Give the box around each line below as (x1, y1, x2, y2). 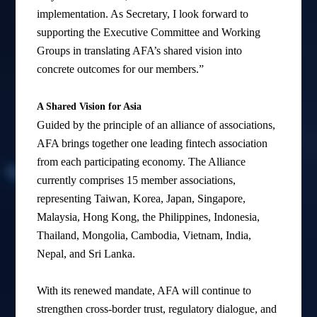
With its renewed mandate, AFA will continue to (37, 284, 252, 297)
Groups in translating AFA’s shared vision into (37, 45, 243, 57)
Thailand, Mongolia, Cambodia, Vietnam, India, (37, 229, 252, 242)
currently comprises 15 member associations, (37, 174, 236, 187)
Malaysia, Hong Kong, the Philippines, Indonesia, (37, 211, 260, 224)
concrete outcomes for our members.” (37, 63, 204, 76)
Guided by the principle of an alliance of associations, (37, 119, 276, 132)
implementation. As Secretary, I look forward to (37, 8, 249, 21)
